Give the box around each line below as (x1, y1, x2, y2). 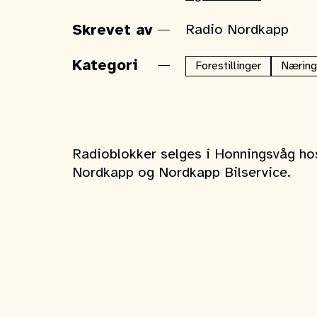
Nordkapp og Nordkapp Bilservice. (72, 166, 291, 180)
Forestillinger (195, 60, 261, 72)
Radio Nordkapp (185, 23, 289, 38)
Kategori (72, 57, 137, 74)
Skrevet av (72, 22, 153, 39)
